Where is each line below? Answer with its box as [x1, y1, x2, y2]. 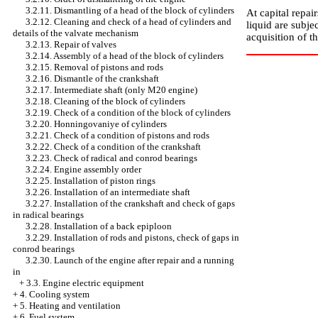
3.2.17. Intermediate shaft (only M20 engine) [26, 84, 197, 95]
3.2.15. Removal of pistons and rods [26, 62, 163, 72]
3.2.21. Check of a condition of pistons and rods [26, 130, 209, 141]
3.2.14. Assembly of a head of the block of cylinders [26, 50, 224, 61]
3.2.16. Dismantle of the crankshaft [26, 73, 159, 84]
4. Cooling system [20, 289, 89, 300]
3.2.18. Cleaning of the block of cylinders [26, 96, 185, 106]
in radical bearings [13, 209, 84, 220]
